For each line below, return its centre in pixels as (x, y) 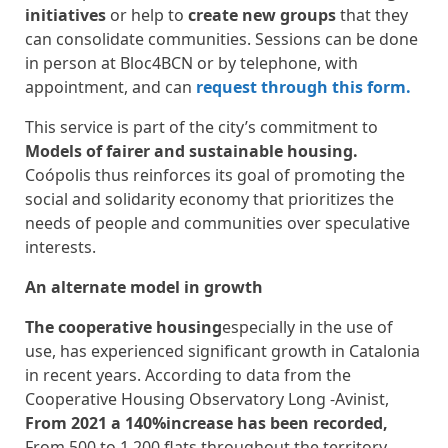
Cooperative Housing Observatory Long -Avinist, (207, 399)
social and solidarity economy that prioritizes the (209, 199)
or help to (147, 15)
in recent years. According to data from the (188, 375)
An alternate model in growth (144, 287)
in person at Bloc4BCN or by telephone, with (191, 63)
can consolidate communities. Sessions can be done (221, 39)
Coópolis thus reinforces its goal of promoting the (215, 175)
